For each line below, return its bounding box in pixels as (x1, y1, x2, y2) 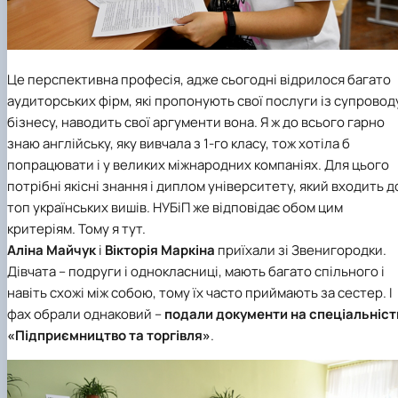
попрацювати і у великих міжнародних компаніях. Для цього (7, 155, 389, 175)
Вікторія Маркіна (105, 241, 215, 260)
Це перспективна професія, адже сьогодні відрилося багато (7, 70, 391, 90)
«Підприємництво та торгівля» (7, 326, 211, 346)
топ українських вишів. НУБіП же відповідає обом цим (7, 198, 343, 218)
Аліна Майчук (7, 241, 99, 260)
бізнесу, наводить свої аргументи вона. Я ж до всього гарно (7, 113, 385, 132)
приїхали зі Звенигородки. (215, 241, 386, 260)
